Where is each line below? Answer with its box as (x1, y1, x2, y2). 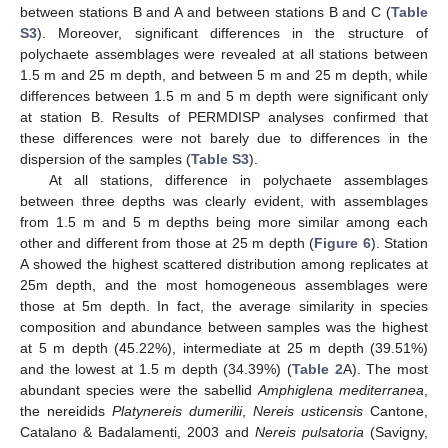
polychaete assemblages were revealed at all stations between (20, 45, 428, 62)
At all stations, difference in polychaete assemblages (48, 171, 428, 188)
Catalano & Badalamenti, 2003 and (20, 423, 255, 440)
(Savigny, (364, 423, 428, 440)
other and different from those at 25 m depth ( (20, 234, 315, 251)
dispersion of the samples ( (20, 150, 191, 167)
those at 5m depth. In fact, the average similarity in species (20, 297, 428, 314)
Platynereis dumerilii (112, 402, 242, 419)
